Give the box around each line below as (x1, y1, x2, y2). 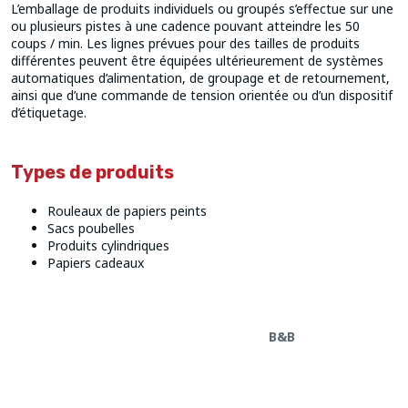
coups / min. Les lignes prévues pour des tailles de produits (11, 35, 360, 53)
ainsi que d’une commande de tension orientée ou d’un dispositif (11, 87, 393, 105)
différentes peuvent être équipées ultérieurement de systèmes (11, 52, 383, 70)
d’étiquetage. (11, 104, 87, 122)
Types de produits (11, 161, 174, 184)
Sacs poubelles (47, 219, 135, 238)
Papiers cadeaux (47, 254, 144, 272)
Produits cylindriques (47, 237, 169, 255)
